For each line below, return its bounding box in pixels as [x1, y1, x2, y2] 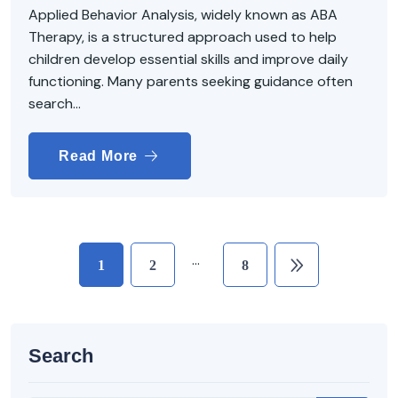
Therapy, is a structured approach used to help [28, 27, 337, 46]
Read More [59, 147, 142, 163]
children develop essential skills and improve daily [28, 49, 348, 68]
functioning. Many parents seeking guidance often [28, 71, 353, 91]
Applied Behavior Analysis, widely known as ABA [28, 4, 338, 24]
